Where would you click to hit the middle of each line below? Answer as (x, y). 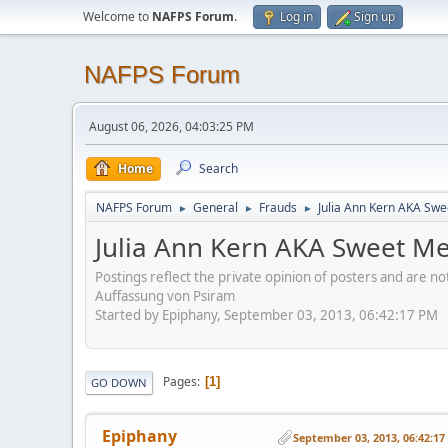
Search (218, 168)
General (215, 207)
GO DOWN (119, 382)
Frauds (278, 207)
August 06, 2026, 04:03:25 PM (171, 126)
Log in (296, 16)
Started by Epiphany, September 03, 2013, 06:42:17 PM (266, 314)
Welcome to (117, 16)
